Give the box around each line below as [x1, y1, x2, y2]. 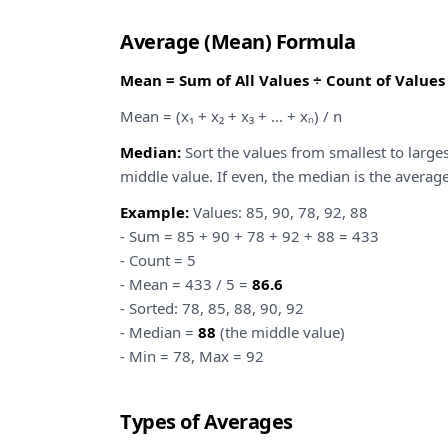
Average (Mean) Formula [120, 28, 355, 55]
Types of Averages [120, 408, 293, 435]
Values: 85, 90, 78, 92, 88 [189, 202, 368, 222]
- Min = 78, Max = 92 [120, 346, 264, 366]
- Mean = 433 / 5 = [120, 274, 252, 294]
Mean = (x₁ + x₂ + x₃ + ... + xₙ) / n [120, 106, 342, 126]
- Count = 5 [120, 250, 196, 270]
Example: [120, 202, 189, 222]
